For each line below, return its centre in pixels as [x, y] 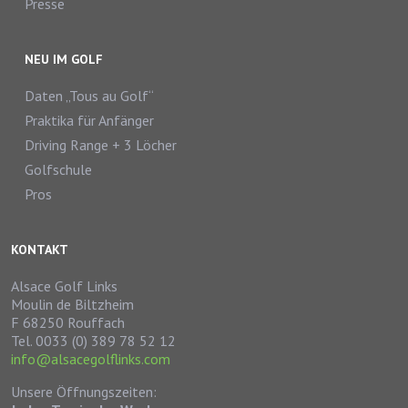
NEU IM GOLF [64, 59]
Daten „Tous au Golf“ [89, 96]
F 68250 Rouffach [68, 322]
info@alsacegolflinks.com [91, 359]
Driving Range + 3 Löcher [101, 145]
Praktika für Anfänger [89, 120]
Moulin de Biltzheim [72, 304]
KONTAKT [40, 250]
